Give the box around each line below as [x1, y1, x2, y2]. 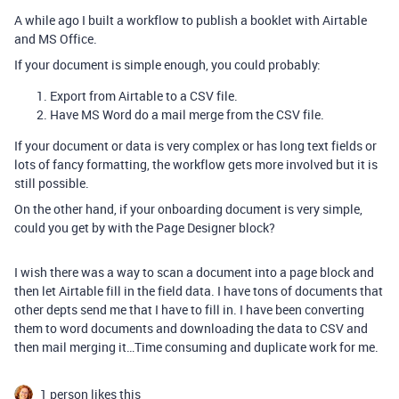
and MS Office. [14, 30, 97, 47]
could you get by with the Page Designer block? [14, 219, 275, 236]
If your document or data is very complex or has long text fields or [14, 137, 377, 154]
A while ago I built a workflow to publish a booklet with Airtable [14, 12, 367, 28]
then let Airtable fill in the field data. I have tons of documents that [14, 282, 383, 299]
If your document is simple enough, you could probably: [14, 56, 321, 73]
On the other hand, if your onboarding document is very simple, [14, 200, 362, 217]
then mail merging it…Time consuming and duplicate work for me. [14, 338, 379, 355]
